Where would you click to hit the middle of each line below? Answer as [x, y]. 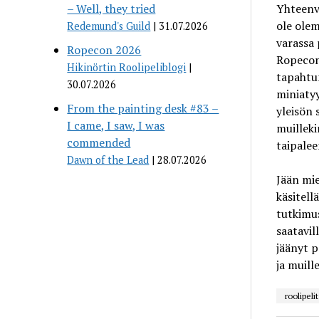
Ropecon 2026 [104, 49]
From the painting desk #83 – [143, 108]
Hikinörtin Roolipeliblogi [127, 67]
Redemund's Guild [109, 26]
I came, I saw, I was [116, 125]
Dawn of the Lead [108, 159]
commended [99, 142]
